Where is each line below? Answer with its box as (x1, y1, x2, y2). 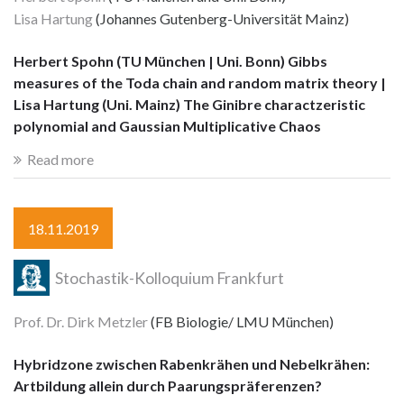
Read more (27, 151, 94, 169)
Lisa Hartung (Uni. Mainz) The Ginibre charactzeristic (14, 95, 365, 113)
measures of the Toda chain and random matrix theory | (14, 73, 386, 91)
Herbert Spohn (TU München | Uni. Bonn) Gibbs (14, 51, 327, 69)
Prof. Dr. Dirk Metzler (14, 313, 148, 331)
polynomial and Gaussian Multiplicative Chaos (14, 116, 321, 134)
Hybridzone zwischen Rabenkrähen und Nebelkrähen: (14, 354, 370, 372)
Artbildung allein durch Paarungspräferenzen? (14, 376, 322, 394)
